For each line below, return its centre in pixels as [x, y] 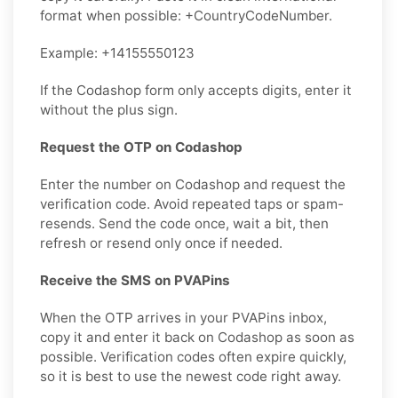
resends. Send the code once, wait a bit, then [184, 223]
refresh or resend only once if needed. [161, 243]
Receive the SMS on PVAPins [135, 280]
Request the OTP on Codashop [141, 147]
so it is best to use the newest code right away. [191, 376]
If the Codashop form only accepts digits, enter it [196, 90]
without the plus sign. [109, 109]
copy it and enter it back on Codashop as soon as [197, 337]
